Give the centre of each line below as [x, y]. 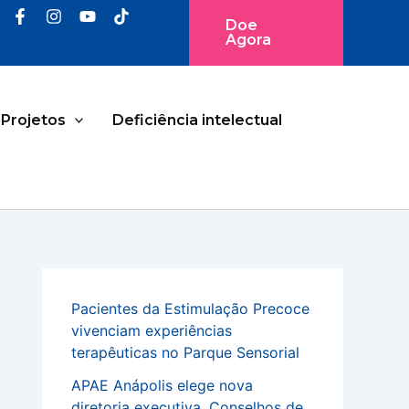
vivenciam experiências [152, 330]
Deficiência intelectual [198, 120]
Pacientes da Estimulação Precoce [190, 309]
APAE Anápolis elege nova [162, 385]
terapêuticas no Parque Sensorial [185, 352]
